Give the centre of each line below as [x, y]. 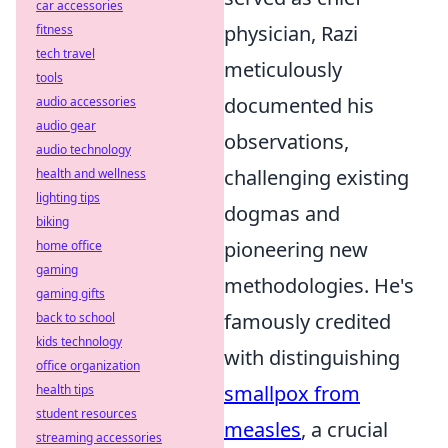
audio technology [83, 149]
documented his [299, 105]
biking [52, 221]
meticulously [283, 69]
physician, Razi [291, 33]
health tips [65, 389]
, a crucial [344, 429]
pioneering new [296, 249]
